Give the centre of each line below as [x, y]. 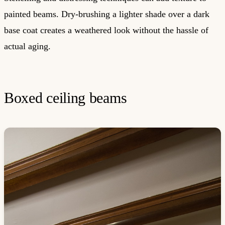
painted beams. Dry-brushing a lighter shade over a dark [107, 14]
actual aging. [27, 46]
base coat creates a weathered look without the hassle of [106, 30]
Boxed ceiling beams [66, 97]
